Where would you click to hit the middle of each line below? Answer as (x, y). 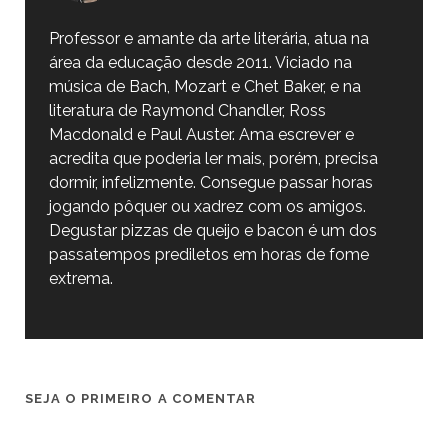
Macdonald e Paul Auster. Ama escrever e (201, 134)
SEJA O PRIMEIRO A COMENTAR (140, 398)
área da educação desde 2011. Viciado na (200, 62)
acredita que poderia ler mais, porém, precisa (213, 158)
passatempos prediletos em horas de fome (208, 254)
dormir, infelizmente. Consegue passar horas (210, 182)
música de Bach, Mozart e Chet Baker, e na (204, 86)
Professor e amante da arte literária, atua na (208, 38)
